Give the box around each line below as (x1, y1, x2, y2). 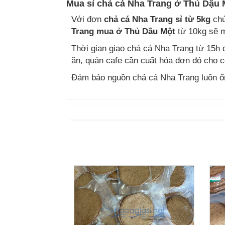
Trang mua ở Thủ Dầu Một (71, 27, 175, 36)
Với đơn (71, 15, 104, 24)
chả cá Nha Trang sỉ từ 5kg (104, 15, 210, 24)
